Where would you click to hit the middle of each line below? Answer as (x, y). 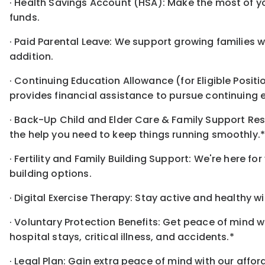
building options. (51, 174)
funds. (25, 18)
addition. (32, 57)
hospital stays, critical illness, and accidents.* (122, 237)
